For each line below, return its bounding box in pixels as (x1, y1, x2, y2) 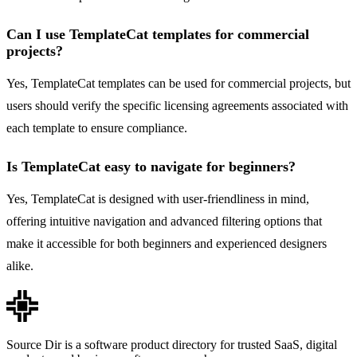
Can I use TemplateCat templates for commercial (6, 26, 309, 43)
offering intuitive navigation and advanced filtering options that (6, 214, 322, 229)
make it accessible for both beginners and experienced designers (6, 237, 327, 251)
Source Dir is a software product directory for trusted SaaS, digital (6, 338, 337, 352)
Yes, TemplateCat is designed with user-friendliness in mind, (6, 192, 309, 206)
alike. (6, 259, 33, 273)
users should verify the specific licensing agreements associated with (6, 99, 348, 113)
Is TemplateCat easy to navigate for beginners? (6, 159, 296, 175)
